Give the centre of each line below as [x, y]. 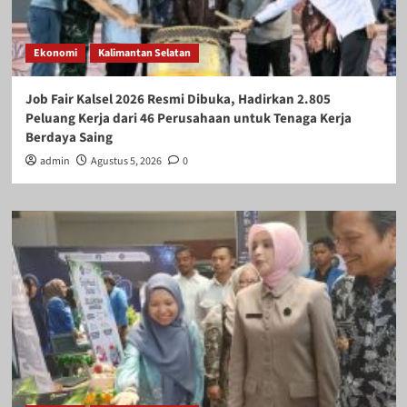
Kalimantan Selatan [144, 53]
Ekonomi [55, 53]
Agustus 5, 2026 [126, 161]
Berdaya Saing [69, 137]
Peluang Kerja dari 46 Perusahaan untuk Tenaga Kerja [188, 118]
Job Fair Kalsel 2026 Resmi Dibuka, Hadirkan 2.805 [178, 99]
